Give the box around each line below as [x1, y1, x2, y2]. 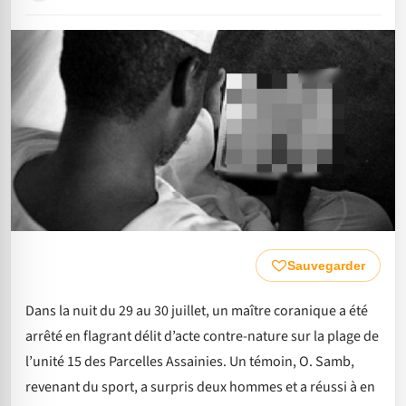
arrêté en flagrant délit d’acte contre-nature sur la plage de [25, 325, 379, 346]
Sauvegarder [287, 257, 365, 273]
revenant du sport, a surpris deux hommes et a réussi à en [25, 376, 375, 397]
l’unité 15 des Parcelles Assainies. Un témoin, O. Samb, [25, 351, 354, 372]
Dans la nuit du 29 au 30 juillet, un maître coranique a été [25, 300, 368, 321]
